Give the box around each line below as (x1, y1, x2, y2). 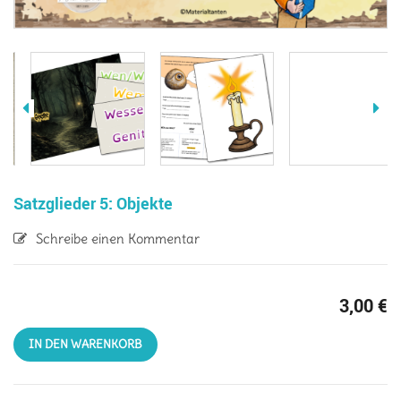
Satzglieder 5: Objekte (13, 192, 173, 214)
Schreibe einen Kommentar (36, 229, 200, 247)
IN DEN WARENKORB (29, 336, 142, 352)
